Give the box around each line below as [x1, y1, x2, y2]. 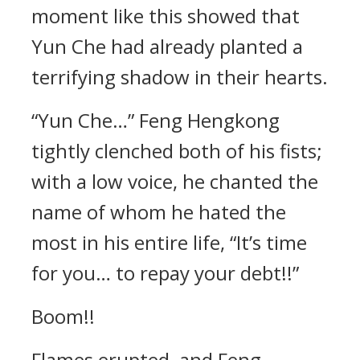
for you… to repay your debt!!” [31, 260, 299, 286]
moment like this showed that [31, 2, 300, 29]
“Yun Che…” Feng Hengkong [31, 107, 280, 133]
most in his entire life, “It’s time [31, 229, 307, 256]
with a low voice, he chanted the [31, 168, 318, 194]
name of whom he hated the [31, 198, 286, 225]
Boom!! [31, 303, 95, 329]
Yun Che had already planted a [31, 33, 303, 59]
